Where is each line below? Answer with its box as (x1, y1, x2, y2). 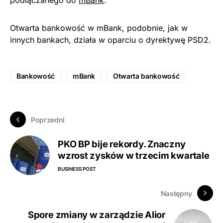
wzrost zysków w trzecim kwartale (58, 149, 210, 161)
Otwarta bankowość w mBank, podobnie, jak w (10, 23, 188, 33)
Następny (160, 189, 192, 198)
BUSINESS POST (58, 165, 96, 172)
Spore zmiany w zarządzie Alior (27, 209, 165, 220)
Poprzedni (31, 115, 65, 124)
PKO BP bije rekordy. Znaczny (58, 138, 186, 149)
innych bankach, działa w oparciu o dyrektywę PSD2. (10, 35, 211, 45)
